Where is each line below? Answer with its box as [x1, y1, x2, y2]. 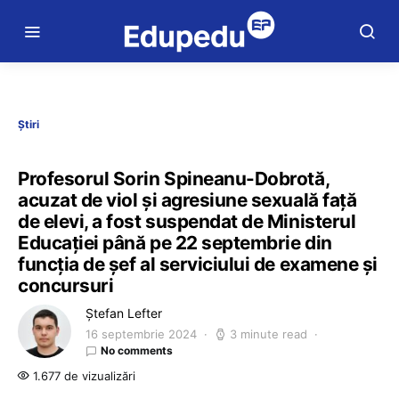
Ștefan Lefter [85, 305, 162, 321]
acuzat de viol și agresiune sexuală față [18, 189, 357, 211]
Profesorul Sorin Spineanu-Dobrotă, [18, 167, 330, 190]
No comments [101, 344, 173, 357]
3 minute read [230, 327, 307, 341]
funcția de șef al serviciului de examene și [18, 253, 378, 275]
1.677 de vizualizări [29, 369, 135, 383]
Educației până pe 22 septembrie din [18, 232, 332, 254]
